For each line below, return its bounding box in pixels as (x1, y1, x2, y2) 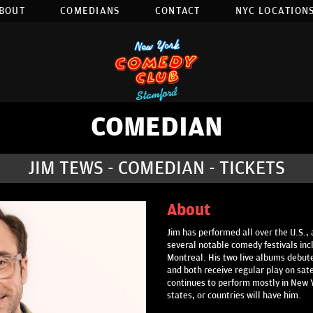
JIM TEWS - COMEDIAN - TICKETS (28, 158, 285, 179)
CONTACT (154, 5, 201, 17)
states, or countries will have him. (167, 290, 301, 302)
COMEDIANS (59, 5, 120, 17)
